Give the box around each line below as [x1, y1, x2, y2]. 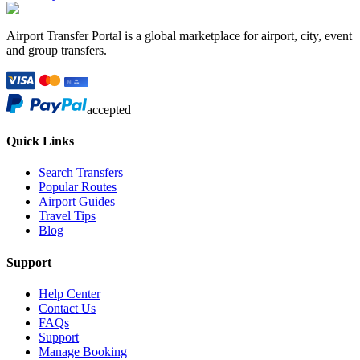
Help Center [39, 286, 100, 301]
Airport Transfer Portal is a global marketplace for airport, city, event [6, 28, 352, 43]
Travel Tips [39, 209, 96, 223]
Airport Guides [39, 194, 115, 209]
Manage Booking [39, 344, 127, 358]
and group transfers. [6, 43, 107, 57]
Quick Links [6, 134, 74, 149]
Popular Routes [39, 180, 117, 194]
